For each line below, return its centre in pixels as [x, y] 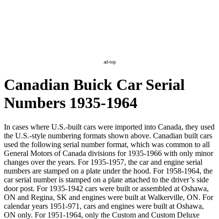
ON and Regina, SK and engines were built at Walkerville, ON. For [109, 197]
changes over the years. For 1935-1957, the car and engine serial [103, 162]
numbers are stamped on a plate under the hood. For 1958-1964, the [108, 171]
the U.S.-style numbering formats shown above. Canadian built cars [108, 135]
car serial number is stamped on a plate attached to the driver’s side [106, 179]
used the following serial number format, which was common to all [107, 144]
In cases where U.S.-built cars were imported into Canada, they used [109, 127]
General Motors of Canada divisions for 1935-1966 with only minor [109, 153]
